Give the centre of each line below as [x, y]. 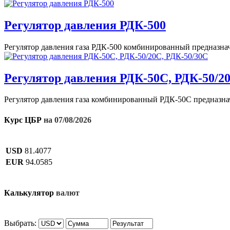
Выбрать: [21, 223]
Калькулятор [29, 193]
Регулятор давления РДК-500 [85, 25]
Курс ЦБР [23, 120]
